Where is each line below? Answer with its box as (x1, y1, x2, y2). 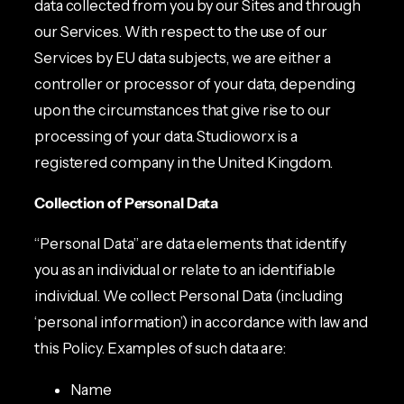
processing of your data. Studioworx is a (34, 127, 298, 146)
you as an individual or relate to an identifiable (34, 261, 336, 280)
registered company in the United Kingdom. (34, 153, 333, 172)
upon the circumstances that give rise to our (34, 101, 331, 120)
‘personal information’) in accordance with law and (34, 313, 368, 332)
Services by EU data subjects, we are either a (34, 49, 331, 68)
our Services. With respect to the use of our (34, 23, 327, 41)
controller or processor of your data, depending (34, 75, 356, 94)
